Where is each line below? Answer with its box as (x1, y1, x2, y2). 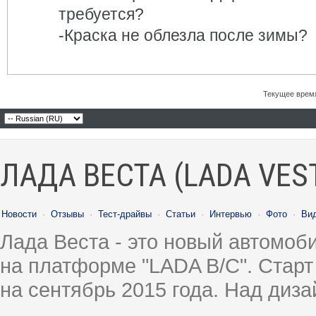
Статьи (166, 209, 195, 219)
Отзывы (51, 209, 84, 219)
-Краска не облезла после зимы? (59, 26, 308, 44)
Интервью (209, 209, 252, 219)
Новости (1, 209, 37, 219)
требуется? (59, 5, 144, 23)
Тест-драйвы (98, 209, 152, 219)
